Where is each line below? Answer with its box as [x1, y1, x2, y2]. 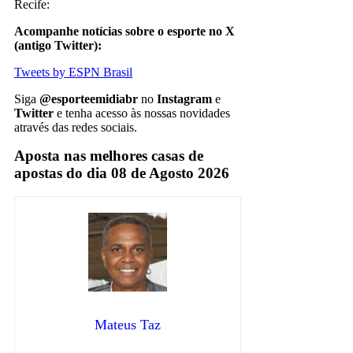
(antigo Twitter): [14, 38, 102, 52]
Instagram [157, 91, 212, 106]
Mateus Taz [95, 317, 162, 333]
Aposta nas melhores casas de [14, 147, 203, 164]
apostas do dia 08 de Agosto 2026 [14, 164, 229, 181]
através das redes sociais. [14, 120, 137, 134]
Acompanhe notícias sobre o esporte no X [14, 24, 235, 38]
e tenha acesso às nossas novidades [54, 106, 230, 120]
